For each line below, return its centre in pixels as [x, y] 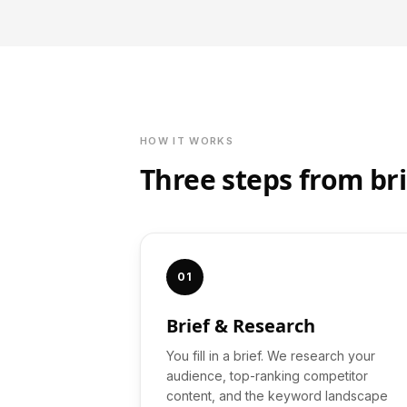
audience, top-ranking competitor [267, 376]
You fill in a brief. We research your [271, 356]
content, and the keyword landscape [277, 396]
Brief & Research [241, 326]
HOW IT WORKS [187, 141]
